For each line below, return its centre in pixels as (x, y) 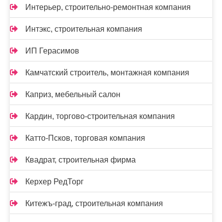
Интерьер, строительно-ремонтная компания (108, 7)
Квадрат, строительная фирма (81, 160)
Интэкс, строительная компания (84, 29)
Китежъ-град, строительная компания (94, 203)
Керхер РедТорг (55, 182)
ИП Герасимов (52, 51)
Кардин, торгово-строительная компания (100, 116)
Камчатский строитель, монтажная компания (107, 73)
